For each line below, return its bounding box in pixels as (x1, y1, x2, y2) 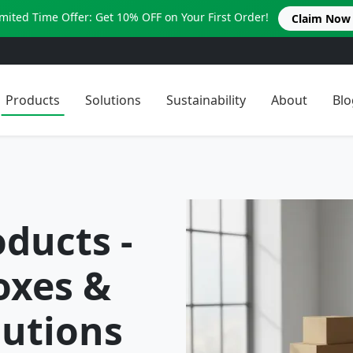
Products (6, 91, 61, 109)
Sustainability (166, 91, 247, 109)
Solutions (85, 91, 142, 109)
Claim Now (291, 11, 351, 26)
